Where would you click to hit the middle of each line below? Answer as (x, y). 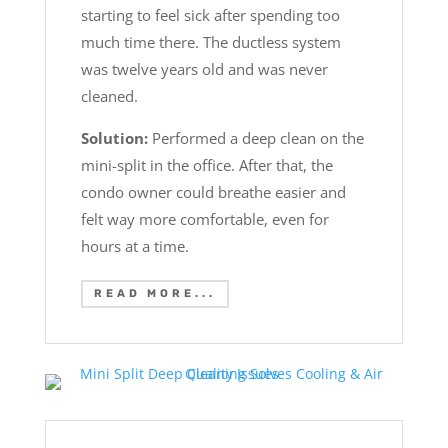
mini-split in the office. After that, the (206, 164)
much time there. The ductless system (210, 41)
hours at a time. (134, 245)
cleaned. (111, 95)
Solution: (116, 137)
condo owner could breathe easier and (213, 191)
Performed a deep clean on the (257, 137)
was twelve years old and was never (204, 68)
